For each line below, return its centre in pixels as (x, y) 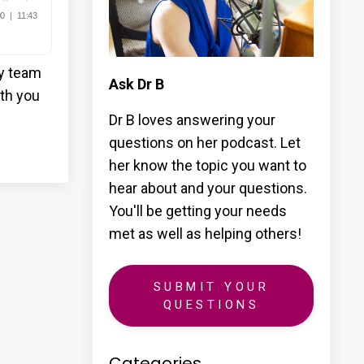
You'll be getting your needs (197, 210)
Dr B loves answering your (192, 119)
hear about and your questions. (208, 188)
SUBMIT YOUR (211, 286)
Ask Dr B (136, 84)
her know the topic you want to (207, 165)
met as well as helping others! (205, 233)
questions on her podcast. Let (204, 142)
